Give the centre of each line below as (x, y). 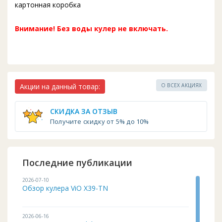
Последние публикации (77, 163)
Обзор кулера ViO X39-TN (65, 188)
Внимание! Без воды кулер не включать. (91, 28)
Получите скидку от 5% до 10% (100, 121)
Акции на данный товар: (60, 86)
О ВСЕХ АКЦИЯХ (182, 85)
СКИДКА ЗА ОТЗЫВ (84, 111)
